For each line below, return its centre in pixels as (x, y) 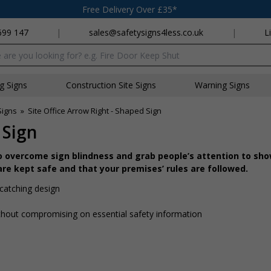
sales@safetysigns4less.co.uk (146, 32)
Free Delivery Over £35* (130, 9)
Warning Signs (222, 85)
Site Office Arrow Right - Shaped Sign (95, 111)
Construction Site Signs (111, 85)
